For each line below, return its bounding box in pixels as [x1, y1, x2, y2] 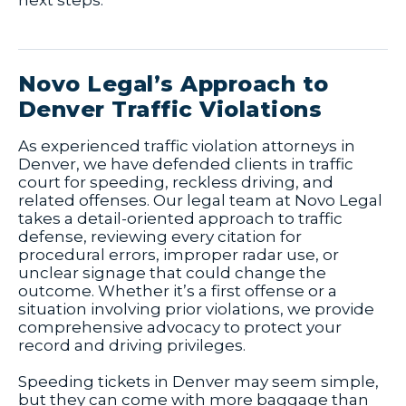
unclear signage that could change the [18, 264, 326, 283]
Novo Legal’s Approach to [18, 71, 329, 98]
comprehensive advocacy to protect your [18, 318, 342, 337]
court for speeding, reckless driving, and [18, 173, 333, 192]
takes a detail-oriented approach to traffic [18, 209, 343, 228]
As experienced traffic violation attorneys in [18, 137, 355, 156]
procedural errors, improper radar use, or [18, 246, 339, 265]
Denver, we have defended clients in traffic [18, 155, 353, 174]
